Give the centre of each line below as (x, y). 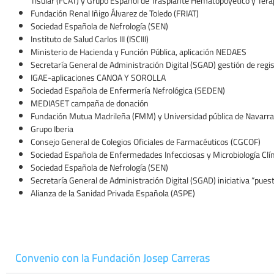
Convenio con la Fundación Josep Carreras (113, 258)
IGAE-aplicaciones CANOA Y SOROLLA (98, 78)
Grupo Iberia (52, 129)
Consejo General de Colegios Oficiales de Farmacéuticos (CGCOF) (146, 142)
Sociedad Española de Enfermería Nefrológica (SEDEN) (128, 91)
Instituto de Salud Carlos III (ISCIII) (90, 39)
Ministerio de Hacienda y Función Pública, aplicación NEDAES (139, 52)
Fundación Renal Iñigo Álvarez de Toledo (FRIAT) (115, 13)
